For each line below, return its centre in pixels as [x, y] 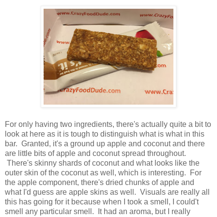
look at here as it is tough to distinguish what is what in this [105, 134]
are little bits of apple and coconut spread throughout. [95, 153]
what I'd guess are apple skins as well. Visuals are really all [107, 192]
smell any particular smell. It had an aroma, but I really [98, 211]
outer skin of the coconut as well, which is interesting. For [103, 172]
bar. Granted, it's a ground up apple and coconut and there [105, 143]
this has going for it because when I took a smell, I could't [102, 201]
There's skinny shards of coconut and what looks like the [102, 163]
